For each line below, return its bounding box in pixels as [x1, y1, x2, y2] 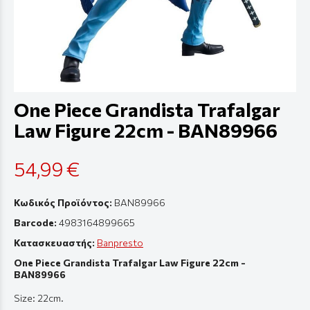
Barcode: [14, 217, 57, 229]
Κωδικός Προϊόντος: [14, 197, 112, 209]
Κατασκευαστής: [14, 237, 97, 249]
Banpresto [97, 237, 143, 249]
